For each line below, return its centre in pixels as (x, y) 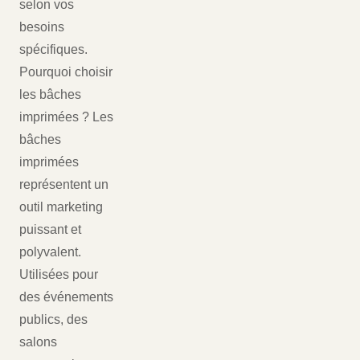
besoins (42, 27)
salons (38, 342)
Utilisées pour (59, 275)
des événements (66, 297)
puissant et (50, 230)
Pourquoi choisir (66, 72)
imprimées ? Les (66, 117)
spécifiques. (53, 50)
